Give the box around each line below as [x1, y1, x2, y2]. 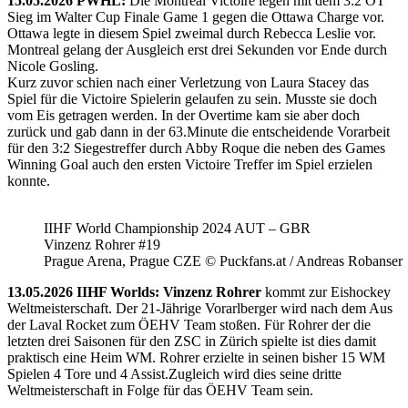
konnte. [7, 172, 50, 189]
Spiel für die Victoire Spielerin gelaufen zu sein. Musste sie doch [7, 90, 377, 107]
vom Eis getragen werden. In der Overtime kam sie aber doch [7, 107, 360, 123]
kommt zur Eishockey [261, 283, 391, 300]
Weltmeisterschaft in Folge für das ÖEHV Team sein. [7, 382, 313, 398]
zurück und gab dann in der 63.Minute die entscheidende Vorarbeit [7, 123, 390, 139]
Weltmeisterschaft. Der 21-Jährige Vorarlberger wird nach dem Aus [7, 300, 393, 316]
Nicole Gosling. [7, 57, 98, 74]
